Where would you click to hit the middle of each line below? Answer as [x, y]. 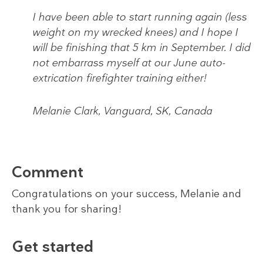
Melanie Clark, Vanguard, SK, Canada [122, 111]
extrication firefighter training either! [119, 78]
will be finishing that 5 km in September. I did [141, 47]
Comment [48, 172]
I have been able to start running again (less [139, 17]
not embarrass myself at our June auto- [129, 63]
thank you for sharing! [67, 209]
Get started [53, 246]
